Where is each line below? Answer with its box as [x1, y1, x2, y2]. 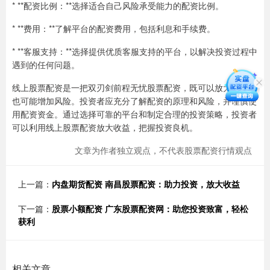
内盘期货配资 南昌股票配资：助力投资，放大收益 [52, 178, 240, 190]
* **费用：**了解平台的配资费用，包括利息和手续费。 [12, 22, 215, 34]
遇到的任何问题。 [12, 58, 80, 71]
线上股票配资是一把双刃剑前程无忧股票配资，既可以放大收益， [12, 81, 257, 93]
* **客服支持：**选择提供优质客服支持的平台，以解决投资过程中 [12, 45, 257, 57]
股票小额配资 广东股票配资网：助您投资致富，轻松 [52, 202, 248, 215]
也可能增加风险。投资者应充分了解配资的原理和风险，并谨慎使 [12, 95, 257, 107]
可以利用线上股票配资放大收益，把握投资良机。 [12, 121, 198, 133]
